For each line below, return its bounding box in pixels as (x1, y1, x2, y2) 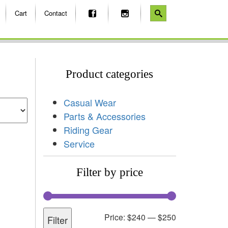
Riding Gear (63, 123, 112, 136)
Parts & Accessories (63, 109, 146, 123)
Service (63, 136, 95, 150)
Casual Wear (63, 95, 116, 109)
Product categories (66, 67, 154, 80)
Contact (44, 8, 67, 18)
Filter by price (76, 165, 143, 179)
